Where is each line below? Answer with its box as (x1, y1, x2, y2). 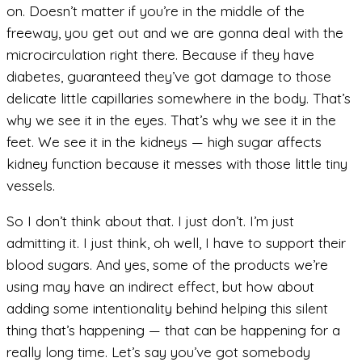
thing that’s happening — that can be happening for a (6, 321, 340, 339)
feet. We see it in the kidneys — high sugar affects (6, 133, 322, 150)
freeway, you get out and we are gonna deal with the (6, 23, 343, 41)
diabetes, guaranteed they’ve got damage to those (6, 67, 331, 85)
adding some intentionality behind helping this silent (6, 299, 328, 317)
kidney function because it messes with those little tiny (6, 154, 347, 172)
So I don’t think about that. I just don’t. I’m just (6, 212, 294, 229)
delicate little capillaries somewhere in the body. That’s (6, 89, 351, 107)
